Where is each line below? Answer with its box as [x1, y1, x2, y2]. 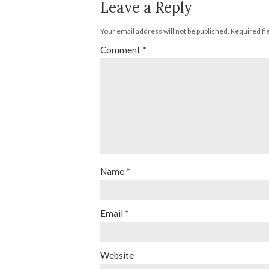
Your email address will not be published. [100, 26, 229, 35]
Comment [100, 44, 142, 55]
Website [100, 249, 134, 261]
